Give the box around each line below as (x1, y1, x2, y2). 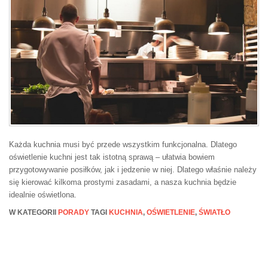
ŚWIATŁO (199, 208, 230, 217)
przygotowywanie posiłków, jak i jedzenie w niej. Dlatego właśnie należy (9, 165, 257, 175)
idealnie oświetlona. (9, 190, 77, 200)
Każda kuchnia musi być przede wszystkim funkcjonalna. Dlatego (9, 140, 237, 150)
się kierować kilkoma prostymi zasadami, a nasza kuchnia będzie (9, 178, 236, 187)
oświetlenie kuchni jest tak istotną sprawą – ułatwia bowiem (9, 153, 215, 162)
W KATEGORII (9, 208, 58, 217)
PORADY (58, 208, 89, 217)
